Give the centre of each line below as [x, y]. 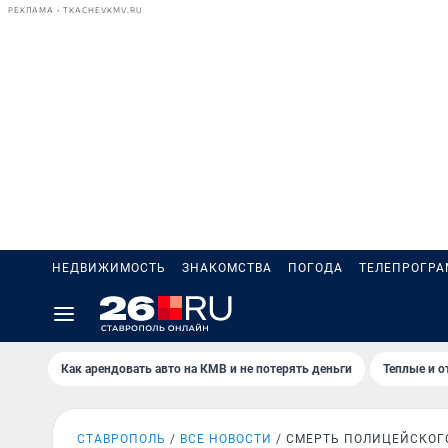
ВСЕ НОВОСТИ [226, 439]
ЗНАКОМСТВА [227, 268]
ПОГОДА [315, 268]
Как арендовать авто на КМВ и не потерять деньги [206, 369]
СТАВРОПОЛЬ [121, 439]
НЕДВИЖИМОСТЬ [109, 268]
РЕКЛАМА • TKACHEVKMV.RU [75, 10]
